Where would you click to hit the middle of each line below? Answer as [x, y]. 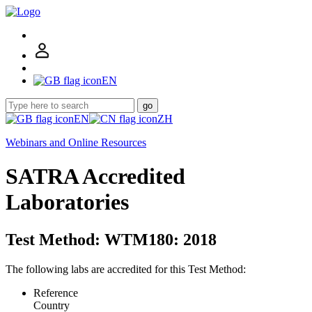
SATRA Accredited [95, 177]
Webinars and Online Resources [76, 142]
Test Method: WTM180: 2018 [111, 239]
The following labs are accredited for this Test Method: [126, 269]
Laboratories [67, 202]
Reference [56, 292]
